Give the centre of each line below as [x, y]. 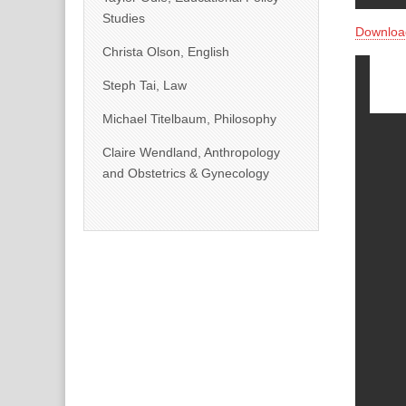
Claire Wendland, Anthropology [191, 152]
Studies [124, 18]
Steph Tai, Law [145, 85]
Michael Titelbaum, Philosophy [189, 119]
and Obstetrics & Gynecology [186, 173]
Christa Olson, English [166, 52]
